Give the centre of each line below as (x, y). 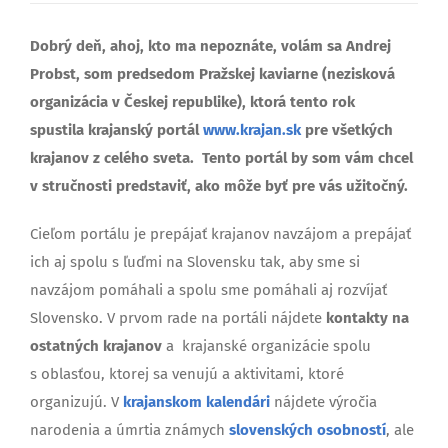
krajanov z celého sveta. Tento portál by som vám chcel (221, 157)
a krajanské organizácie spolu (266, 345)
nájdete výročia (323, 401)
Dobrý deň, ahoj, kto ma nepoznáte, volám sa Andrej (210, 45)
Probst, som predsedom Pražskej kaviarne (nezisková (212, 73)
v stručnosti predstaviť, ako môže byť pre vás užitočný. (219, 185)
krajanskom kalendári (196, 401)
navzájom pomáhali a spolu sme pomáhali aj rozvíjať (208, 289)
